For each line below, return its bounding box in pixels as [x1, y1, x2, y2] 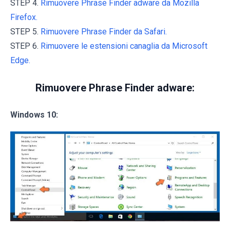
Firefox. [10, 12, 37, 23]
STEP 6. [10, 41, 41, 51]
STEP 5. [10, 27, 41, 37]
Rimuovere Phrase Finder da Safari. [41, 27, 167, 37]
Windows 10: [10, 110, 58, 120]
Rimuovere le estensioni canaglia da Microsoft [41, 41, 207, 51]
